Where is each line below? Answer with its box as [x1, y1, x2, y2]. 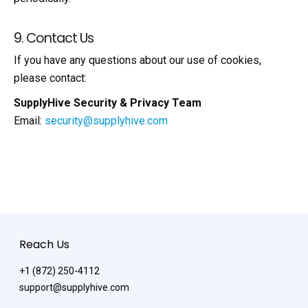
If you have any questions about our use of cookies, [14, 53, 261, 67]
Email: [14, 114, 45, 128]
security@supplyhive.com [45, 114, 168, 128]
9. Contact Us [14, 28, 94, 47]
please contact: [14, 71, 87, 85]
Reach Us [19, 236, 69, 252]
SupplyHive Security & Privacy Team [14, 96, 201, 110]
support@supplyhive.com [19, 281, 129, 293]
